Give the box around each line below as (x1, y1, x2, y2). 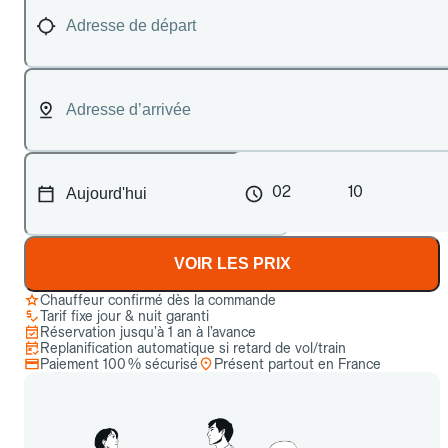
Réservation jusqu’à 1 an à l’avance (40, 324, 256, 340)
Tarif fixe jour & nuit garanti (40, 308, 209, 324)
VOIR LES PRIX (173, 255, 291, 272)
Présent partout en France (214, 356, 381, 372)
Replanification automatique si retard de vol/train (40, 340, 346, 356)
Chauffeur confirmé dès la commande (40, 292, 276, 308)
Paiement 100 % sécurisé (40, 356, 198, 372)
